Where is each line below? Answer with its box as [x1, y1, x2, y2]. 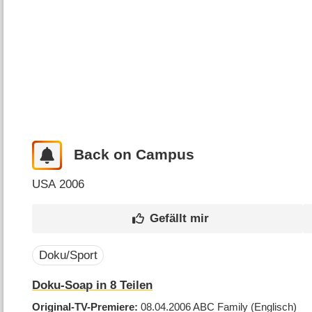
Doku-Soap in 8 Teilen [32, 279, 153, 292]
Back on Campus [73, 146, 194, 164]
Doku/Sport [38, 249, 97, 263]
